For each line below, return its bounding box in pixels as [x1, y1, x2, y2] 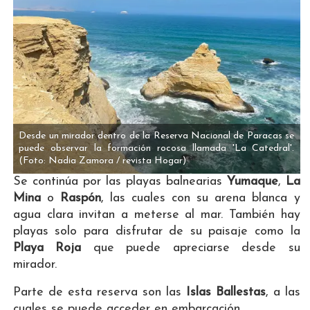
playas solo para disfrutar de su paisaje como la [12, 225, 300, 239]
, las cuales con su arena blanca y [101, 192, 300, 206]
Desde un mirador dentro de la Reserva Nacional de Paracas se [19, 131, 295, 142]
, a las [265, 286, 300, 300]
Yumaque [226, 175, 278, 189]
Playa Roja [12, 241, 82, 255]
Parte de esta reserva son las [12, 286, 186, 300]
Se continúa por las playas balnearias [12, 175, 227, 189]
